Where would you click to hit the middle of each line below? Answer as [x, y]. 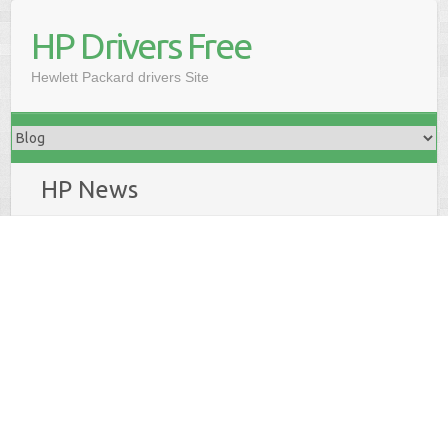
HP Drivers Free [141, 45]
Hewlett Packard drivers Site [120, 77]
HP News [90, 189]
